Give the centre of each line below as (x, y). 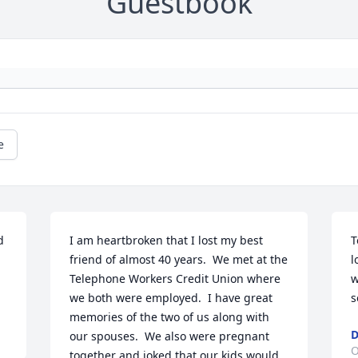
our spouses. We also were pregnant (170, 336)
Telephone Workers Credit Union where (175, 279)
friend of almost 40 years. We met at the (179, 260)
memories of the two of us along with (170, 317)
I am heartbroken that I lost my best (167, 241)
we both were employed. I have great (171, 298)
